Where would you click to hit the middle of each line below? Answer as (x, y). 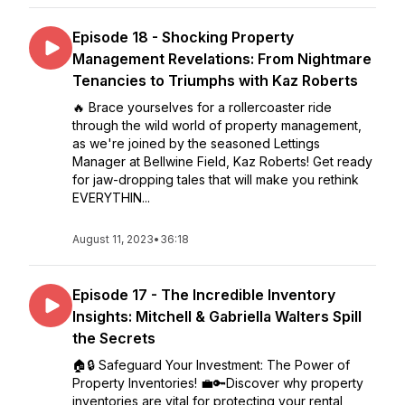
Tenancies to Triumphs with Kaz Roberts (215, 80)
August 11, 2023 (113, 239)
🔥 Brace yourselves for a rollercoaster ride (202, 107)
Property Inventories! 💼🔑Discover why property (218, 383)
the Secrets (114, 338)
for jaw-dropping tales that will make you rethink (216, 179)
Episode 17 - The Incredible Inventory (204, 295)
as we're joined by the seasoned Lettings (196, 143)
